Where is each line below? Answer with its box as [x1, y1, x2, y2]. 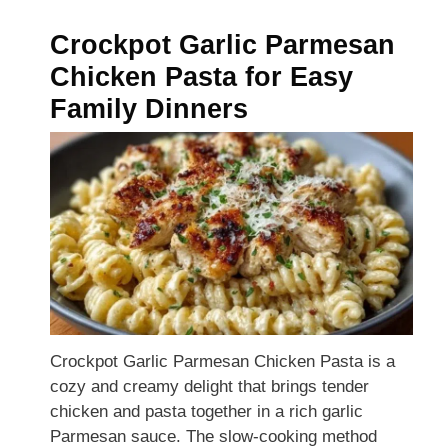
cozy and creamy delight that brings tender [50, 377, 369, 397]
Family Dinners [50, 94, 248, 125]
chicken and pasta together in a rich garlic [50, 402, 363, 422]
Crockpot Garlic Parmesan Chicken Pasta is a [50, 352, 395, 372]
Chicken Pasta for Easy [50, 62, 353, 93]
